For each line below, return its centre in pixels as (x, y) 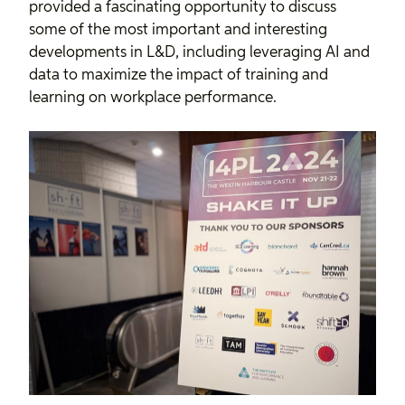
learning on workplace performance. (153, 98)
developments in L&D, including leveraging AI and (199, 52)
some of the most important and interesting (178, 30)
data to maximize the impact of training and (179, 75)
